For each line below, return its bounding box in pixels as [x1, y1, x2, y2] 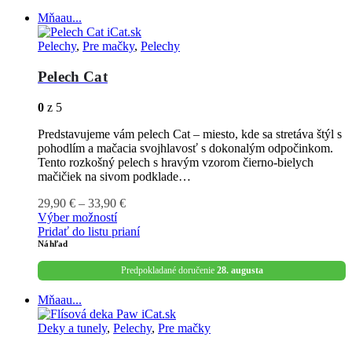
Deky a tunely [38, 321, 107, 335]
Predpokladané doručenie [120, 264, 217, 276]
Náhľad [38, 238, 68, 248]
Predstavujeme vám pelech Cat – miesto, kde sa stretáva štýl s [38, 126, 342, 141]
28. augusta [216, 264, 263, 276]
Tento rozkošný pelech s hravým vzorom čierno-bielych [38, 155, 313, 169]
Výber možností [38, 210, 117, 224]
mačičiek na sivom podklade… [38, 169, 191, 183]
